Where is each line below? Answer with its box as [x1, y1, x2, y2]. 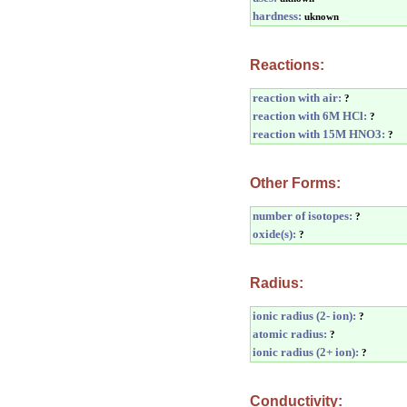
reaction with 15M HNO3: [253, 127, 385, 141]
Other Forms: [250, 175, 341, 191]
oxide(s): [253, 227, 296, 241]
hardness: [253, 9, 302, 23]
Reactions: [250, 57, 324, 73]
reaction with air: [253, 91, 342, 104]
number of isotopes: [253, 209, 352, 223]
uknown [304, 12, 339, 22]
